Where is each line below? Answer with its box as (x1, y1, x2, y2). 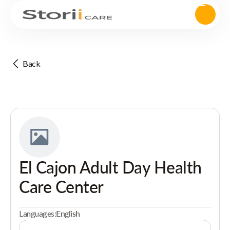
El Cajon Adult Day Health (19, 157, 202, 177)
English (56, 208, 80, 218)
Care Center (19, 177, 104, 197)
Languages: (19, 208, 56, 218)
